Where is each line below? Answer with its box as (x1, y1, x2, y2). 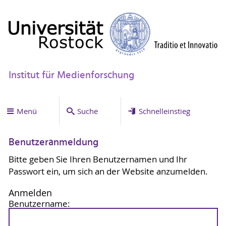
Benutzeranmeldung (8, 135, 98, 151)
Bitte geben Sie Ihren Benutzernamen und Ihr (8, 153, 187, 165)
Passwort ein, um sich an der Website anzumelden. (8, 165, 208, 177)
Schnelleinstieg (138, 105, 190, 116)
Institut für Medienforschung (8, 67, 134, 84)
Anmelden (8, 187, 52, 199)
